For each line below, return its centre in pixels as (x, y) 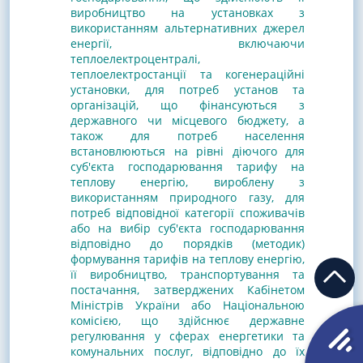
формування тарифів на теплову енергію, (188, 258)
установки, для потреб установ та (188, 89)
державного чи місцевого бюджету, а (188, 120)
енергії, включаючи (188, 43)
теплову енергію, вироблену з (188, 181)
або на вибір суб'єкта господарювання (188, 228)
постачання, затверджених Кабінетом (188, 289)
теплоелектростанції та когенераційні (188, 74)
